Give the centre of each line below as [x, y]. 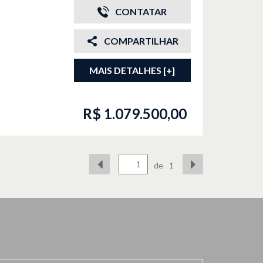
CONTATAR [141, 11]
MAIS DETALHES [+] [132, 70]
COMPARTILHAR [141, 41]
